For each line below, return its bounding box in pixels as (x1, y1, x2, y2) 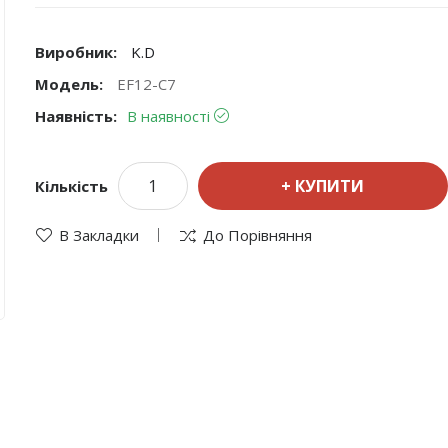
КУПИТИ (295, 174, 364, 197)
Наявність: (34, 105, 117, 126)
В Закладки (58, 224, 139, 245)
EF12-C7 (116, 73, 176, 94)
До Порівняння (202, 224, 312, 245)
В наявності (126, 105, 210, 126)
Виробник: (34, 41, 121, 62)
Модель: (34, 73, 107, 94)
